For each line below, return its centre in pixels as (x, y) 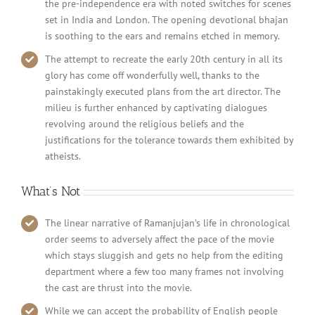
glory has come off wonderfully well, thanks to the (152, 76)
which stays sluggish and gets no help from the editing (164, 256)
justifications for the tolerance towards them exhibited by (169, 140)
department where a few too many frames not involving (164, 272)
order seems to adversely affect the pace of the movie (159, 239)
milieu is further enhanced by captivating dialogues (156, 108)
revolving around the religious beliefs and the (144, 124)
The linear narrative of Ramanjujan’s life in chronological (167, 223)
